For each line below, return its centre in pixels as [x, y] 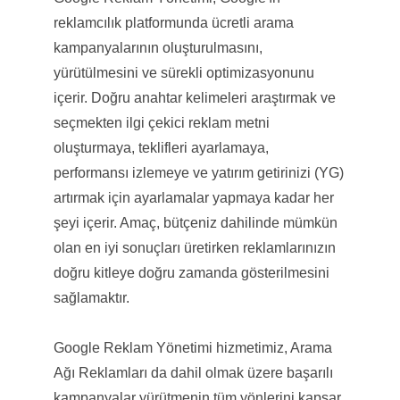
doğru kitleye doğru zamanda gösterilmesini [191, 272]
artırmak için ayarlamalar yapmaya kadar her [193, 197]
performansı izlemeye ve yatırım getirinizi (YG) [198, 172]
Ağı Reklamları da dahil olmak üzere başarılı [193, 372]
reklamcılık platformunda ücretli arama [173, 22]
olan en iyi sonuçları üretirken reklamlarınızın [194, 247]
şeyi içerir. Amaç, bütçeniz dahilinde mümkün [195, 222]
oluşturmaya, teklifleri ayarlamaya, [161, 147]
